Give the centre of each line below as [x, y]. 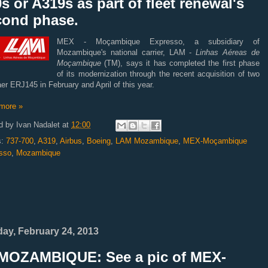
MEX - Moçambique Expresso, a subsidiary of [158, 41]
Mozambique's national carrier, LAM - [127, 52]
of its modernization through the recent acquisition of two [158, 74]
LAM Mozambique [147, 141]
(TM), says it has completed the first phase [180, 63]
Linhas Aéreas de [228, 52]
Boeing [99, 141]
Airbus [71, 141]
